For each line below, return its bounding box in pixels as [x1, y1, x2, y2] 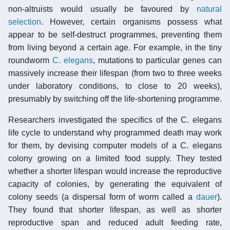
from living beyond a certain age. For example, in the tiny [8, 43, 222, 52]
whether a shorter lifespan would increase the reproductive [8, 166, 222, 176]
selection [8, 17, 41, 26]
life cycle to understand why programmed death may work [8, 128, 222, 137]
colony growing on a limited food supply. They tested [8, 154, 222, 163]
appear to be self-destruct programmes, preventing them [8, 30, 222, 39]
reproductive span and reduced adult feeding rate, [8, 218, 222, 227]
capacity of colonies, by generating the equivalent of [8, 179, 222, 188]
